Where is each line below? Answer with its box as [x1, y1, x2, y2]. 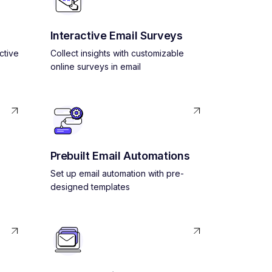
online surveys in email [50, 61, 141, 72]
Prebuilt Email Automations [50, 149, 190, 162]
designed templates [50, 182, 130, 192]
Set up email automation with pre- [50, 168, 184, 178]
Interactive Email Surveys [50, 29, 183, 42]
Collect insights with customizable [50, 48, 184, 58]
